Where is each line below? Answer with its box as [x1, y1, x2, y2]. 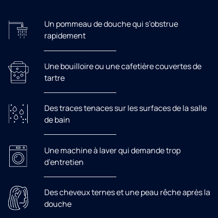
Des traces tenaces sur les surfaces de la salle [44, 103, 207, 114]
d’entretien [44, 156, 84, 167]
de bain [44, 114, 70, 126]
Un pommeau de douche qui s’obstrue [44, 18, 178, 30]
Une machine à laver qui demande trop [44, 145, 181, 156]
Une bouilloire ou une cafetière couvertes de [44, 60, 201, 72]
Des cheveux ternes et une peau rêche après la [44, 186, 210, 198]
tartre [44, 72, 65, 83]
